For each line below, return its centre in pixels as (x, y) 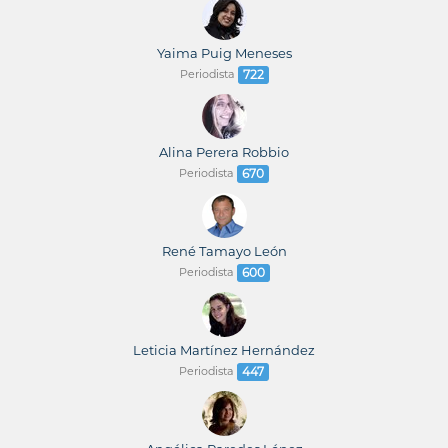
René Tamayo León (224, 251)
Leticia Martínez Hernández (224, 350)
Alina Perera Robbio (224, 152)
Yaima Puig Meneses (224, 53)
